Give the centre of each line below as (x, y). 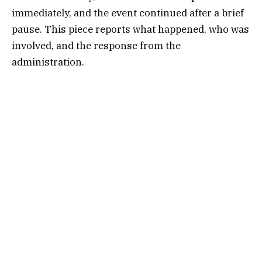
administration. (48, 62)
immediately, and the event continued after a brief (128, 13)
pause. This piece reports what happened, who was (130, 29)
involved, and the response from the (96, 45)
